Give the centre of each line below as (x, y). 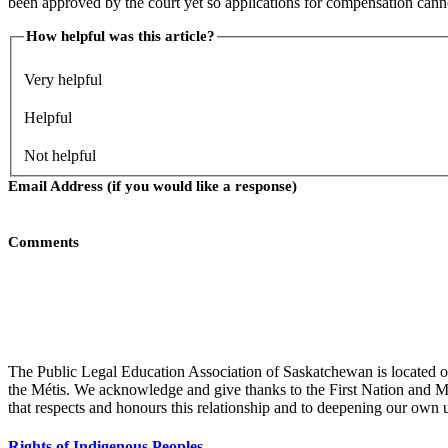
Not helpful (60, 155)
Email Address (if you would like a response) (152, 185)
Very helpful (63, 79)
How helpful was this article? (120, 36)
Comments (43, 241)
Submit (59, 325)
